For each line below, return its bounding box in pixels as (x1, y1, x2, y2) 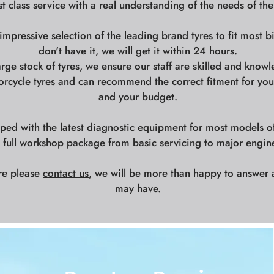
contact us (43, 166, 89, 180)
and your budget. (98, 89, 177, 104)
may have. (114, 181, 161, 196)
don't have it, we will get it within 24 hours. (38, 43, 237, 58)
